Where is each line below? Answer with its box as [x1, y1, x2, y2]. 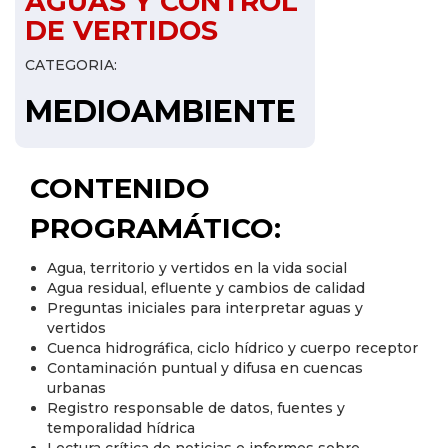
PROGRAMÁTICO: [30, 210, 281, 245]
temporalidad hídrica [47, 418, 195, 437]
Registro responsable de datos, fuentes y [47, 398, 345, 417]
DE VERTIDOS [25, 13, 218, 47]
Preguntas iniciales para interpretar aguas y [47, 298, 363, 317]
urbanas [47, 378, 106, 397]
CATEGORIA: [25, 55, 117, 74]
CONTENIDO [30, 170, 210, 205]
